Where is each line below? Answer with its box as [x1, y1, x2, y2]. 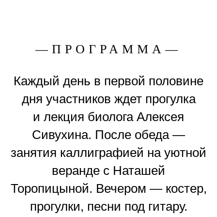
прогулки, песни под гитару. [30, 199, 187, 214]
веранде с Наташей [52, 163, 165, 178]
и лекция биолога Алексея [33, 109, 184, 124]
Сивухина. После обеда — [32, 127, 185, 142]
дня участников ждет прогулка [21, 92, 196, 107]
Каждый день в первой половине [14, 74, 203, 89]
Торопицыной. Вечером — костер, [10, 181, 207, 196]
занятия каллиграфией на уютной [11, 145, 206, 160]
